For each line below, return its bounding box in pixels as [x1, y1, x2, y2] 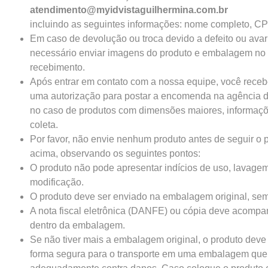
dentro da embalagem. [30, 220, 125, 230]
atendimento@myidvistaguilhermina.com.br [30, 4, 228, 15]
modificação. [30, 176, 84, 187]
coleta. [30, 119, 58, 130]
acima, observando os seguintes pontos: [30, 148, 200, 159]
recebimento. [30, 62, 85, 72]
